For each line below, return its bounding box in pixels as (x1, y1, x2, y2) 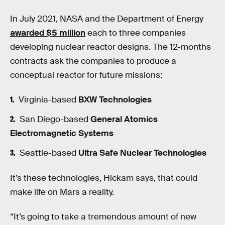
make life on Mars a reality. (10, 186, 114, 197)
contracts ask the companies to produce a (10, 55, 176, 66)
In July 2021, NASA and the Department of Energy (10, 13, 203, 24)
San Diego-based (19, 114, 90, 125)
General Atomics (90, 114, 158, 125)
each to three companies (85, 27, 186, 38)
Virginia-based (18, 94, 78, 105)
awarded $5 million (10, 27, 85, 38)
